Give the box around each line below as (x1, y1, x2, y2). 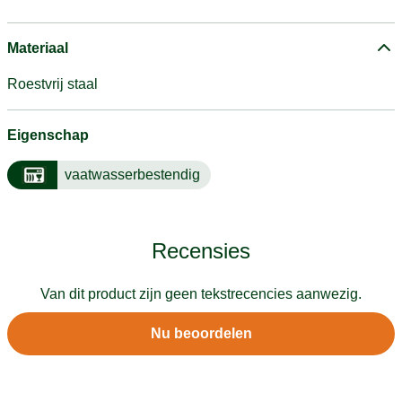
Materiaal (7, 40, 68, 56)
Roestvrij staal (7, 76, 98, 92)
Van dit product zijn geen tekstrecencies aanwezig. (40, 285, 362, 301)
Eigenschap (7, 127, 89, 143)
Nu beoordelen (150, 325, 252, 341)
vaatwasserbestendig (65, 167, 200, 182)
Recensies (152, 238, 250, 263)
